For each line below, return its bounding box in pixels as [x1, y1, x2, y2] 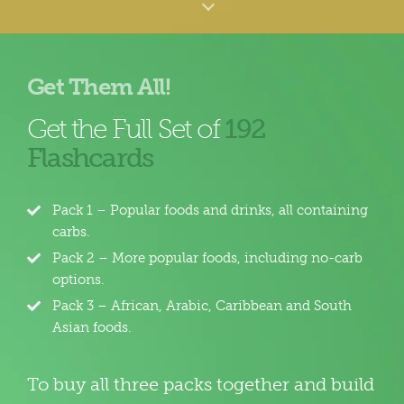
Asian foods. [51, 319, 132, 336]
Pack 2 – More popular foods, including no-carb [51, 250, 363, 267]
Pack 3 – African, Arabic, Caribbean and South [51, 298, 352, 315]
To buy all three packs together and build [26, 373, 374, 396]
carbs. [51, 224, 90, 241]
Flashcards [26, 142, 153, 175]
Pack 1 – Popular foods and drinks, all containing [51, 202, 368, 219]
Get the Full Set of [26, 113, 220, 146]
